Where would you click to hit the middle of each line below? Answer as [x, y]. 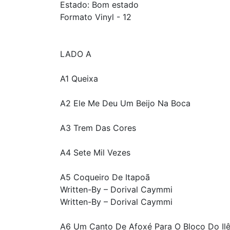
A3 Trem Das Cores [98, 128]
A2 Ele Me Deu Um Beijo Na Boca [125, 103]
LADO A [76, 54]
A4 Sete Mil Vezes [95, 153]
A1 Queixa [79, 79]
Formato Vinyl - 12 [96, 17]
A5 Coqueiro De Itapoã [105, 177]
